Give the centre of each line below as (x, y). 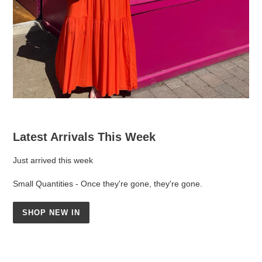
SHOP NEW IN (51, 212)
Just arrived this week (53, 160)
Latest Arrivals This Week (84, 137)
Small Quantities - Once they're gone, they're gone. (108, 184)
